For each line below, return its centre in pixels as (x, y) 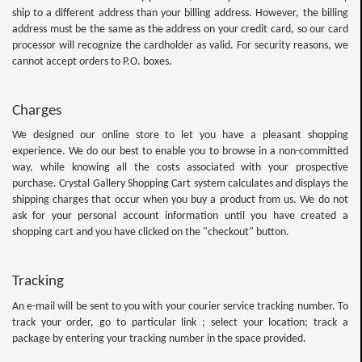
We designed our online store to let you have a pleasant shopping (180, 135)
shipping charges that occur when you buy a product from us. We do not (180, 200)
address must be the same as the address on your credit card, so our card (180, 29)
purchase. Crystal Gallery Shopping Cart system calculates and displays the (180, 184)
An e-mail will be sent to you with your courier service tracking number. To (180, 306)
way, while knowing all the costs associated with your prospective (180, 168)
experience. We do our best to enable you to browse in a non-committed (180, 152)
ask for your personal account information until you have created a (180, 216)
